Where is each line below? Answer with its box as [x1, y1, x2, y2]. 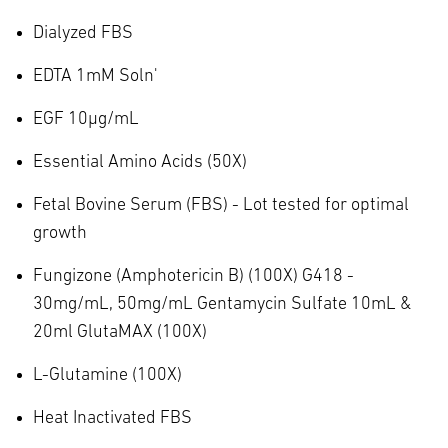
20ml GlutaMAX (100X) [33, 322, 207, 342]
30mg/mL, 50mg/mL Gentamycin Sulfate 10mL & [33, 294, 411, 314]
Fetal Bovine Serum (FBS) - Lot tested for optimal [33, 195, 409, 215]
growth [33, 223, 87, 243]
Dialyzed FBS [33, 23, 133, 43]
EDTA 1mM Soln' [33, 66, 157, 86]
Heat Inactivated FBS [33, 408, 192, 428]
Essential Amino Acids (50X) [33, 152, 247, 172]
